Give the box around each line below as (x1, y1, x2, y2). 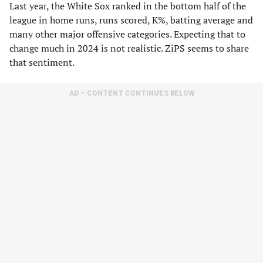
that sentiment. (9, 56, 75, 69)
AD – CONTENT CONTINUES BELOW (69, 89, 194, 97)
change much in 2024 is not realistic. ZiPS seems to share (9, 42, 249, 55)
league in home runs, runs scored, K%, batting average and (9, 14, 253, 26)
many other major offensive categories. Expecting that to (9, 28, 245, 41)
